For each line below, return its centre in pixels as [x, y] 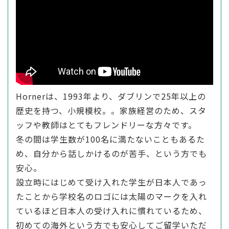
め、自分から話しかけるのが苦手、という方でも [111, 154]
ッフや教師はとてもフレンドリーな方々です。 [106, 125]
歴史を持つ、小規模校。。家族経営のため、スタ [111, 111]
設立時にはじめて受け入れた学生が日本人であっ [111, 182]
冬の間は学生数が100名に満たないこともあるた [110, 139]
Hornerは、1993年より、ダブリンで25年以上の [111, 96]
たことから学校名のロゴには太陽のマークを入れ [111, 197]
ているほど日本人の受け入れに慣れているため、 [111, 211]
